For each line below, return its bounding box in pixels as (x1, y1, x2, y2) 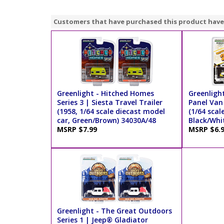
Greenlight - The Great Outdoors (57, 206, 172, 216)
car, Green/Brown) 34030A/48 (57, 115, 156, 125)
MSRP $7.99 (57, 124, 101, 134)
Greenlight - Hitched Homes (57, 88, 154, 98)
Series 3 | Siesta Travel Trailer (57, 97, 163, 107)
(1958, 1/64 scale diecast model (57, 106, 165, 116)
